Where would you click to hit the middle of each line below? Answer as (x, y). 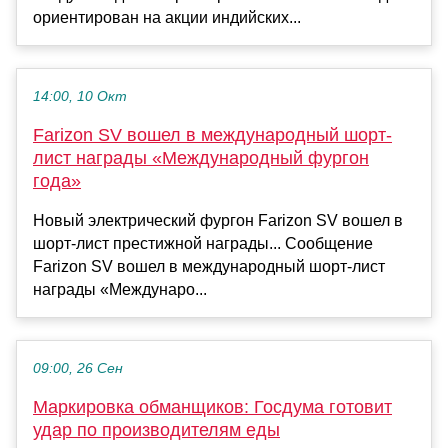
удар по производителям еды (156, 429)
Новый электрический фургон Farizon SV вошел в (218, 220)
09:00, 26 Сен (78, 368)
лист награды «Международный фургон (201, 157)
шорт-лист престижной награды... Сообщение (203, 243)
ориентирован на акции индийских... (167, 17)
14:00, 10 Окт (80, 96)
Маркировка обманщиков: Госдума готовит (212, 406)
